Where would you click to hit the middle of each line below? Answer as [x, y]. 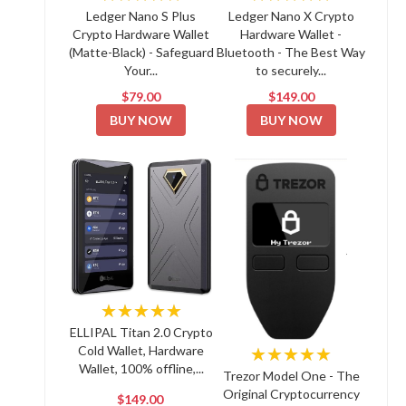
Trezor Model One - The [291, 376]
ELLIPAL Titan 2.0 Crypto [141, 332]
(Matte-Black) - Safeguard [141, 52]
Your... [141, 70]
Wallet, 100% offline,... [141, 368]
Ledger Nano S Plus [141, 16]
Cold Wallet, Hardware [141, 350]
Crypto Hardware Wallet [141, 34]
